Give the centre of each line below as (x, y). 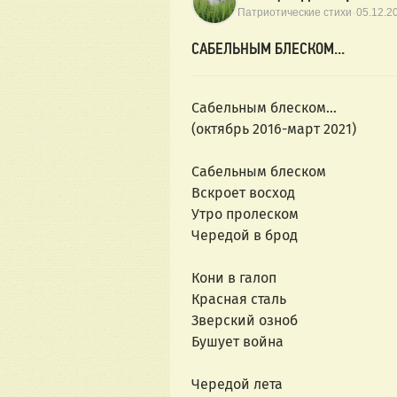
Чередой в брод (245, 236)
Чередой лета (237, 385)
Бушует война (237, 342)
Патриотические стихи (295, 12)
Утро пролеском (245, 214)
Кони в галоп (234, 278)
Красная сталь (239, 300)
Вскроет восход (243, 193)
